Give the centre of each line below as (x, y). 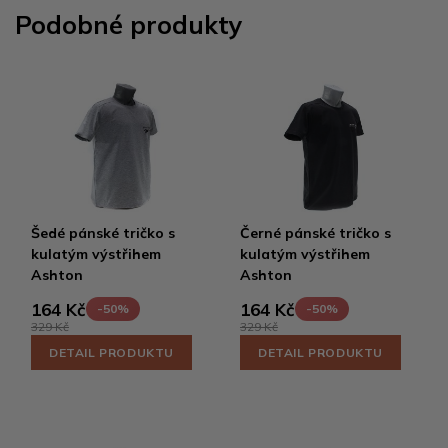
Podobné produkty (129, 24)
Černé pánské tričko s (315, 232)
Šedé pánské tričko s (103, 232)
